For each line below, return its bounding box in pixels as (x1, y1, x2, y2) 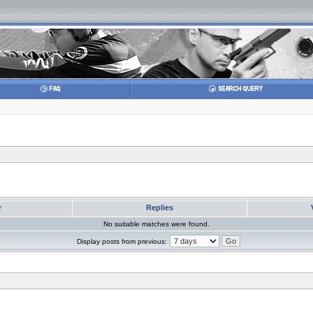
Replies (144, 203, 175, 212)
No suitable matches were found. (103, 220, 210, 228)
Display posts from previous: (76, 238, 167, 245)
